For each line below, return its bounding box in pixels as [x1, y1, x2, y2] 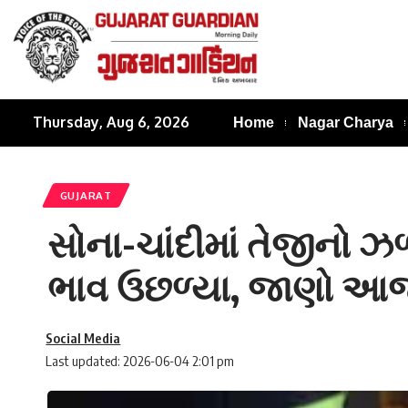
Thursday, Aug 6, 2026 [33, 113, 190, 132]
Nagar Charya [297, 114, 393, 130]
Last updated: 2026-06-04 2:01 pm [46, 352, 235, 370]
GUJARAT [59, 188, 112, 202]
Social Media [46, 330, 121, 347]
